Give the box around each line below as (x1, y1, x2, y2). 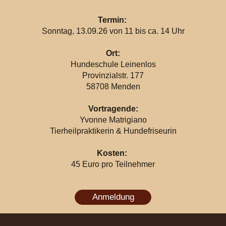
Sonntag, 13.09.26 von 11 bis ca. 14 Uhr (41, 26, 185, 35)
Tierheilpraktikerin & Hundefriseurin (49, 126, 177, 135)
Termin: (97, 15, 129, 24)
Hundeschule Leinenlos (70, 60, 156, 69)
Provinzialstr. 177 (82, 71, 144, 80)
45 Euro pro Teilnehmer (71, 159, 155, 168)
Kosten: (97, 148, 129, 157)
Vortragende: (88, 104, 138, 113)
